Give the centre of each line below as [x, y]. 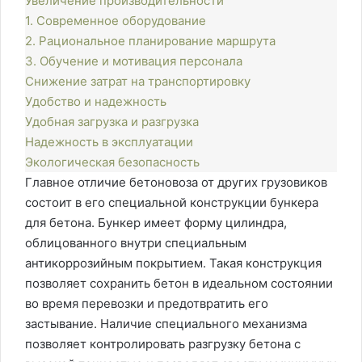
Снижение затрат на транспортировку [138, 81]
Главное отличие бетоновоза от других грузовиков [176, 182]
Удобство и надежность [96, 101]
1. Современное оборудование [116, 21]
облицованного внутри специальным [136, 243]
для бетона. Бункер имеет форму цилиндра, [156, 223]
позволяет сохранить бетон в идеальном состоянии [179, 283]
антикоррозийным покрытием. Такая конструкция [173, 263]
